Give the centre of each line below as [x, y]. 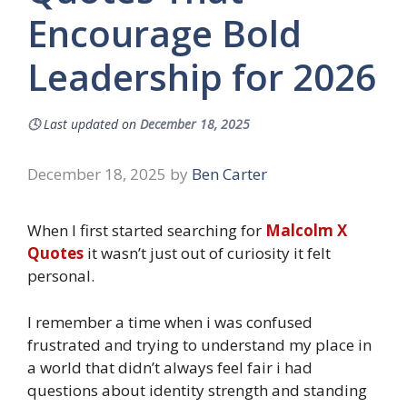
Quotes [55, 253]
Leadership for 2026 [202, 77]
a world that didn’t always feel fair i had [170, 367]
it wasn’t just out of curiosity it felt [207, 253]
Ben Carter [229, 174]
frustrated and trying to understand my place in [199, 344]
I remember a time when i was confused [170, 322]
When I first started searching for [146, 231]
